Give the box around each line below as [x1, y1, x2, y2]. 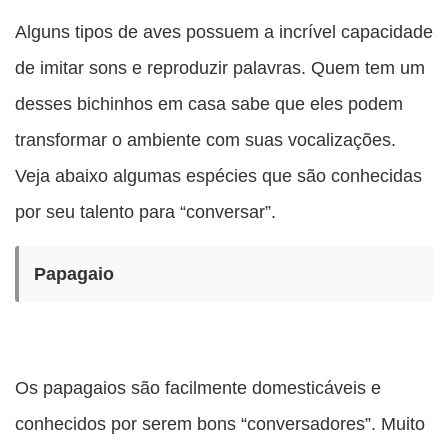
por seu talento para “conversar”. [15, 201, 276, 223]
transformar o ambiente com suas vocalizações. [15, 129, 396, 151]
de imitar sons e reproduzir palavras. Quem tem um [15, 57, 425, 79]
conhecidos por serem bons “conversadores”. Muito [15, 413, 425, 435]
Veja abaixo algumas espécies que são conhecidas [15, 165, 422, 187]
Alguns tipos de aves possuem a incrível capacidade [15, 21, 433, 43]
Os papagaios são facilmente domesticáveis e [15, 377, 381, 399]
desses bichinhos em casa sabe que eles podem [15, 93, 403, 115]
